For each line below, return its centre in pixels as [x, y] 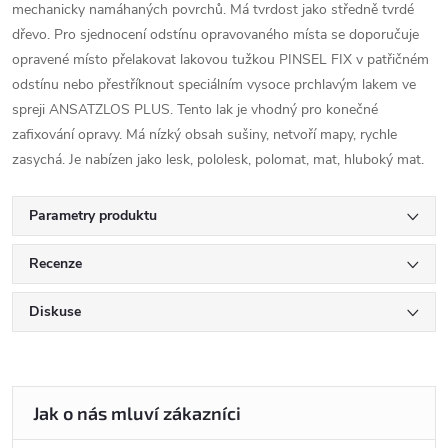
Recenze [55, 263]
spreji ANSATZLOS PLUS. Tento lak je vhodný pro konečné [195, 109]
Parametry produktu [93, 215]
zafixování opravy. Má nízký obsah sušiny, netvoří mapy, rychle [204, 134]
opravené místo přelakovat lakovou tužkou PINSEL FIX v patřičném [220, 59]
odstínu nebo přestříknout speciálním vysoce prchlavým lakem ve [214, 84]
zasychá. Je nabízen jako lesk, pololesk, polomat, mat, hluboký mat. [218, 159]
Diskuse [55, 311]
